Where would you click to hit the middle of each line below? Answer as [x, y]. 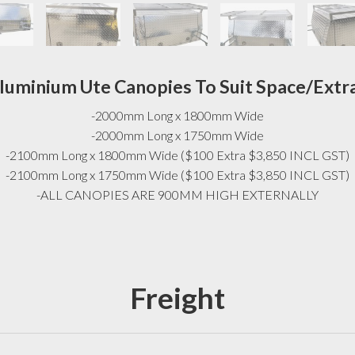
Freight [177, 298]
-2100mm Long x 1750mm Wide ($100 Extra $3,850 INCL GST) [177, 174]
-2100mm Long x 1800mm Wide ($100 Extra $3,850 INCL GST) [177, 155]
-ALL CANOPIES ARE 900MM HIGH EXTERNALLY [177, 194]
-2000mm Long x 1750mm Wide [177, 135]
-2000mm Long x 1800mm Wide [177, 115]
